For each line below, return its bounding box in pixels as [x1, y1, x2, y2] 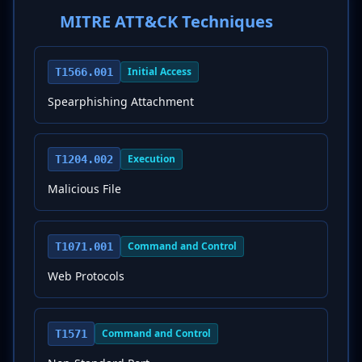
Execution [128, 152, 175, 166]
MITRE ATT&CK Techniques [60, 11, 273, 32]
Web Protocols [48, 268, 124, 284]
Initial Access [128, 65, 192, 78]
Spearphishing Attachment [48, 94, 194, 109]
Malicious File [48, 181, 121, 196]
